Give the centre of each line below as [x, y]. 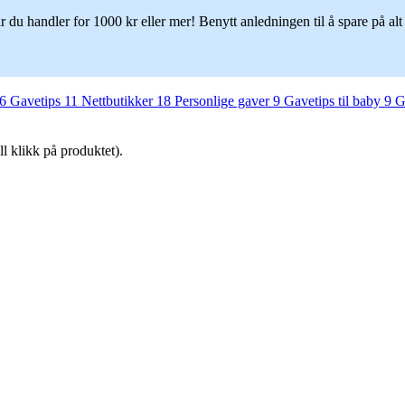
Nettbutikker [119, 101]
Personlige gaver [224, 101]
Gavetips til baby [334, 101]
